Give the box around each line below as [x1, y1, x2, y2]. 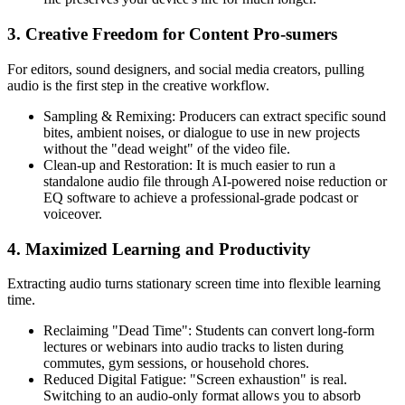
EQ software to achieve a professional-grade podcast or [43, 189, 358, 205]
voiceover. [43, 205, 102, 221]
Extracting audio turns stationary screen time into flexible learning [7, 276, 381, 292]
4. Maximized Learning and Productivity [7, 239, 311, 259]
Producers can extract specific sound [175, 108, 386, 124]
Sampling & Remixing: [43, 108, 175, 124]
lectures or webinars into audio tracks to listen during [43, 339, 344, 355]
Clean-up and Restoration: [43, 156, 193, 173]
